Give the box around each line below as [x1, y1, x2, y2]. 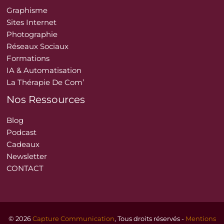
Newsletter [6, 152, 47, 161]
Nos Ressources [6, 93, 85, 105]
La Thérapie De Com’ [6, 77, 84, 87]
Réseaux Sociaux [6, 41, 69, 51]
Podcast [6, 128, 37, 137]
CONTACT [6, 164, 44, 173]
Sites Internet [6, 17, 57, 27]
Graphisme [6, 5, 48, 15]
